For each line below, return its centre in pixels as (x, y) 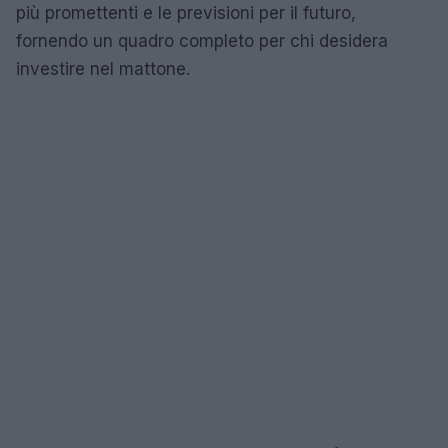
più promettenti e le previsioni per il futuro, (186, 12)
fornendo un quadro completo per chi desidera (202, 40)
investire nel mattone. (103, 68)
